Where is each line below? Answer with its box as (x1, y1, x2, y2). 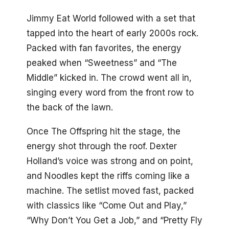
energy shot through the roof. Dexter (27, 141, 177, 151)
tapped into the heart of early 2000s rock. (27, 28, 198, 38)
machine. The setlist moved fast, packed (27, 185, 194, 196)
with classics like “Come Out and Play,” (27, 200, 187, 211)
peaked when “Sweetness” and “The (27, 57, 177, 68)
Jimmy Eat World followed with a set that (27, 13, 195, 24)
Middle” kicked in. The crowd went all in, (27, 72, 192, 83)
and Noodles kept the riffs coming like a (27, 170, 190, 181)
